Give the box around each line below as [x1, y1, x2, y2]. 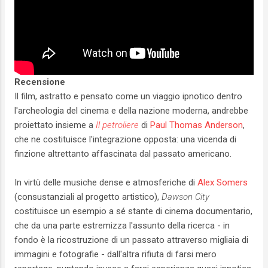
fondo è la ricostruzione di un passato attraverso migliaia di [14, 234, 248, 246]
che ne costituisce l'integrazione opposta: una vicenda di [14, 134, 236, 145]
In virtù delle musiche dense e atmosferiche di [14, 177, 197, 188]
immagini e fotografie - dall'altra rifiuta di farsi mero [14, 249, 217, 260]
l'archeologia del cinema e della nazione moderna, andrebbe [14, 105, 248, 117]
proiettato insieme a [14, 120, 96, 131]
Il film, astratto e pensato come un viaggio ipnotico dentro [14, 91, 242, 102]
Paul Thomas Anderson [150, 120, 243, 131]
